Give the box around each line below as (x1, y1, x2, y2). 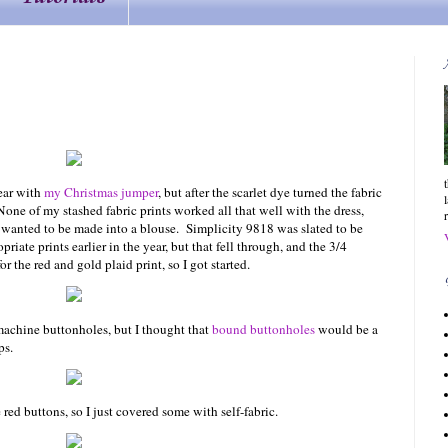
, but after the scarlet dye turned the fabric (158, 183, 382, 202)
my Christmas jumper (44, 183, 158, 202)
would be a (315, 319, 378, 338)
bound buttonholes (212, 319, 315, 338)
